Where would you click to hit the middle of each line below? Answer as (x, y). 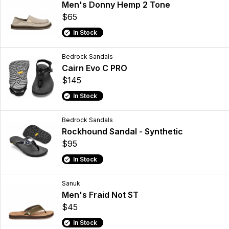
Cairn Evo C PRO (95, 68)
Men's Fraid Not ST (100, 195)
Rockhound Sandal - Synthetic (122, 132)
